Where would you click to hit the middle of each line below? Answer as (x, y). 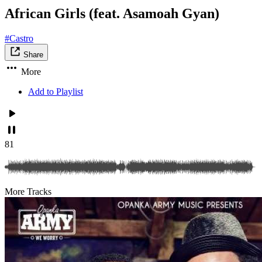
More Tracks (28, 192)
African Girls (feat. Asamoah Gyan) (112, 14)
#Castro (19, 39)
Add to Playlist (56, 92)
